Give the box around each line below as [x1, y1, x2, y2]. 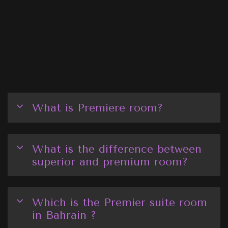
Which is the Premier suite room [32, 195, 207, 209]
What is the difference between [32, 142, 202, 155]
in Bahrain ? [32, 208, 96, 221]
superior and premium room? [32, 155, 188, 168]
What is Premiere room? [32, 101, 163, 115]
